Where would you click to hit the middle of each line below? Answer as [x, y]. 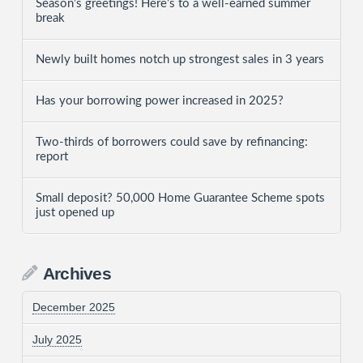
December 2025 [73, 307]
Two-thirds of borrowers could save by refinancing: [171, 142]
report [51, 156]
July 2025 [57, 339]
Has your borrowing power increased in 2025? [159, 100]
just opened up [75, 212]
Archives [77, 274]
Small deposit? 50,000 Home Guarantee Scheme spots [180, 198]
